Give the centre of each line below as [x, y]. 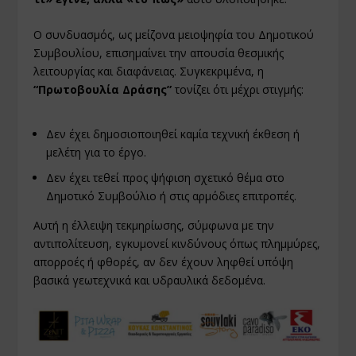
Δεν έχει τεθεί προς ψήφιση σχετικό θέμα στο [166, 178]
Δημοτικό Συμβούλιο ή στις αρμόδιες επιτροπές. [172, 196]
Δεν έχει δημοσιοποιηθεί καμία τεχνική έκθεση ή [173, 133]
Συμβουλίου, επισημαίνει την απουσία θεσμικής [159, 53]
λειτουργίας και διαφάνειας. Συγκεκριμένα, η [149, 72]
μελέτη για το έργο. [97, 152]
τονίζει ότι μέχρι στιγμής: [238, 90]
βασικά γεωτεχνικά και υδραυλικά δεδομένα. [150, 281]
